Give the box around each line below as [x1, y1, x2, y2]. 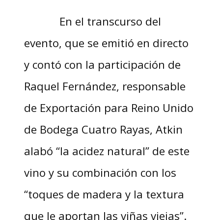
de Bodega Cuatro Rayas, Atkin [24, 122, 183, 137]
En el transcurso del [24, 14, 161, 29]
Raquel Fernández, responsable [24, 79, 186, 94]
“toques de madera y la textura [24, 187, 184, 202]
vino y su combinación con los [24, 165, 176, 180]
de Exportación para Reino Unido [24, 100, 193, 115]
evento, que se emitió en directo [24, 35, 189, 51]
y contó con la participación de [24, 57, 181, 72]
